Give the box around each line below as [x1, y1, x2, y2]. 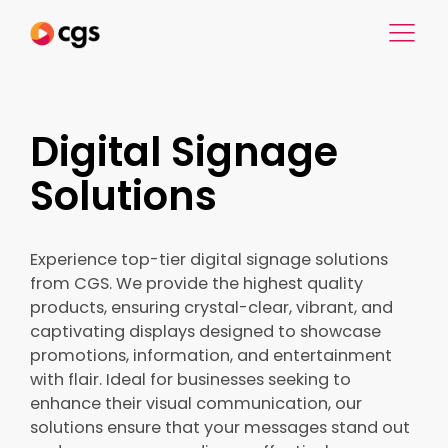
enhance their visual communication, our [30, 392, 362, 415]
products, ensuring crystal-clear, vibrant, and [30, 296, 393, 319]
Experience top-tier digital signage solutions [30, 248, 388, 271]
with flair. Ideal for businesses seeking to [30, 368, 351, 391]
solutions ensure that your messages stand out [30, 416, 410, 439]
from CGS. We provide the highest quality [30, 272, 363, 295]
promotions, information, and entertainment [30, 344, 392, 367]
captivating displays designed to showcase [30, 320, 381, 343]
